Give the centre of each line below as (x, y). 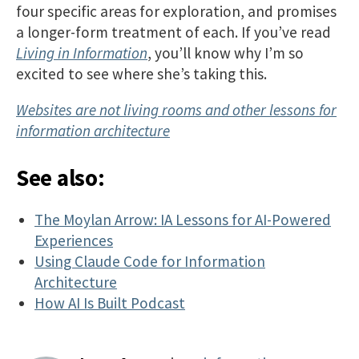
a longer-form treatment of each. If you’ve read (173, 32)
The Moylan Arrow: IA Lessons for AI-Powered (183, 219)
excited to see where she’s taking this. (141, 74)
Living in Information (82, 53)
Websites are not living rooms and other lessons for (176, 110)
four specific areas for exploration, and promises (176, 12)
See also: (61, 178)
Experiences (74, 240)
